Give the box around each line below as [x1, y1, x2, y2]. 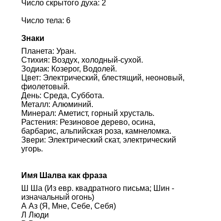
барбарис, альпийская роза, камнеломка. [21, 126, 171, 135]
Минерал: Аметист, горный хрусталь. [21, 109, 154, 117]
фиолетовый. [21, 82, 70, 91]
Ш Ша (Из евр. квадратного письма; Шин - [21, 184, 174, 192]
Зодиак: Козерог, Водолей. [21, 64, 117, 73]
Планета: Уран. [21, 46, 76, 55]
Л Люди [21, 210, 49, 219]
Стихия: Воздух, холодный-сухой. [21, 55, 143, 64]
